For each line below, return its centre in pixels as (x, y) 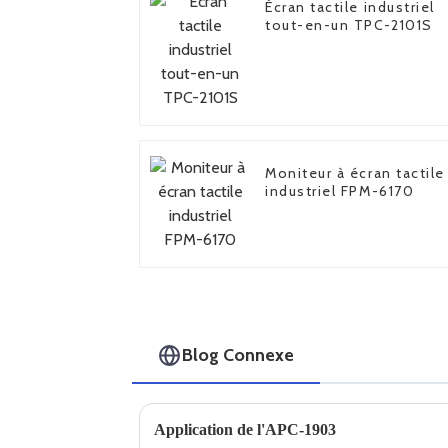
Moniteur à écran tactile (355, 173)
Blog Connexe (238, 355)
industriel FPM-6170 (340, 191)
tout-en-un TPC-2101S (349, 25)
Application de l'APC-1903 (245, 429)
